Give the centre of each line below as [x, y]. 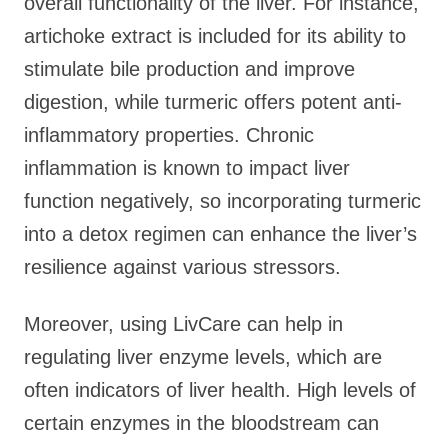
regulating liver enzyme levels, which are [203, 357]
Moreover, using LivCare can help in [183, 324]
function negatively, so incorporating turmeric [222, 201]
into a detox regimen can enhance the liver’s [220, 234]
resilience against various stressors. [182, 267]
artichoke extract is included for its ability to [215, 36]
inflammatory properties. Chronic [169, 135]
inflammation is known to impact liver [187, 168]
